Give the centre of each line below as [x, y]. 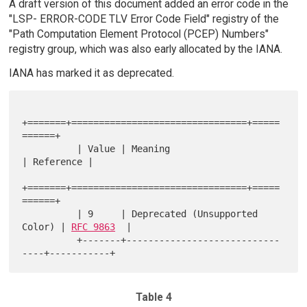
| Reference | [58, 161]
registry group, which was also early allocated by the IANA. [145, 49]
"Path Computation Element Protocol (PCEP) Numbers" [138, 34]
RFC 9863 [94, 226]
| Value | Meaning [50, 148]
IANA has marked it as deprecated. [91, 73]
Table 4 [153, 297]
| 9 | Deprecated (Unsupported [50, 213]
